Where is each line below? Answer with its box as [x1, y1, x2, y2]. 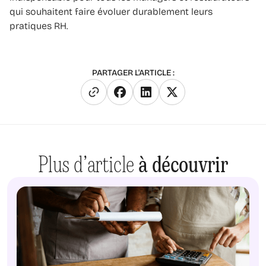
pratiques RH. [9, 20, 68, 31]
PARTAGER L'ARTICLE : [91, 67, 175, 78]
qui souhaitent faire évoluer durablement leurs [9, 5, 213, 17]
